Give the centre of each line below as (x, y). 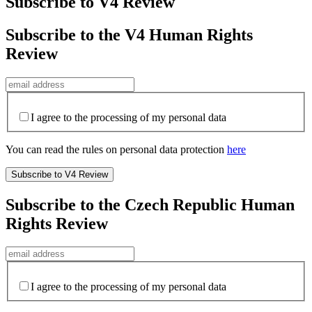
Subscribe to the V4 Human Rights (129, 35)
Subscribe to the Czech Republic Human (150, 204)
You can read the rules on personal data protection (116, 149)
